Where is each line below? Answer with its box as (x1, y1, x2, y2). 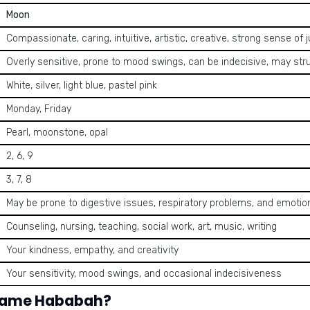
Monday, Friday (6, 103, 71, 115)
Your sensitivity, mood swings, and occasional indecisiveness (6, 268, 282, 280)
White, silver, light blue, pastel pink (6, 80, 157, 91)
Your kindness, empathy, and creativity (6, 244, 179, 256)
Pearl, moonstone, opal (6, 127, 108, 138)
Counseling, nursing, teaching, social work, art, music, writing (6, 221, 277, 232)
